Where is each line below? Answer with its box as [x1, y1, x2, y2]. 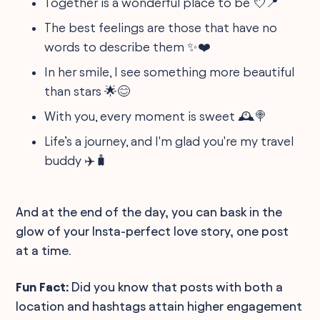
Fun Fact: [16, 279, 69, 294]
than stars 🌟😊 [44, 84, 131, 98]
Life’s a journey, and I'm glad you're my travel [44, 134, 294, 148]
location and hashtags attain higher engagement [16, 299, 303, 313]
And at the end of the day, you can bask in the [16, 204, 283, 219]
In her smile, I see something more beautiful [44, 64, 295, 79]
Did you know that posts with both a [69, 279, 284, 294]
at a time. [16, 243, 72, 257]
